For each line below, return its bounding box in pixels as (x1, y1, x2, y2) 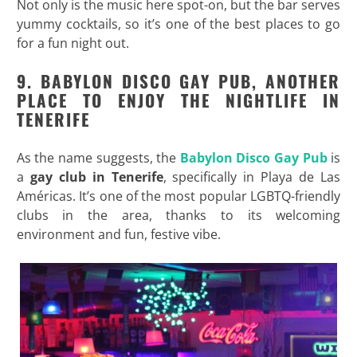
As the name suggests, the (16, 148, 180, 167)
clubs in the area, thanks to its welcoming (16, 206, 341, 224)
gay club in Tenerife (29, 167, 163, 186)
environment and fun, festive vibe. (16, 225, 221, 243)
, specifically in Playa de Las (163, 167, 341, 186)
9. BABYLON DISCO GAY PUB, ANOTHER (16, 68, 341, 93)
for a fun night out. (16, 33, 129, 52)
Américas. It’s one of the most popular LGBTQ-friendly (16, 186, 341, 205)
